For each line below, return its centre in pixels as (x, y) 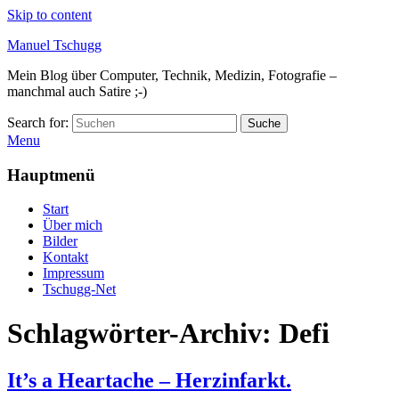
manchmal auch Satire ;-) (77, 91)
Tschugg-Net (79, 289)
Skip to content (49, 15)
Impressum (73, 273)
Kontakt (65, 257)
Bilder (60, 241)
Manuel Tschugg (54, 45)
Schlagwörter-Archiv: (143, 333)
